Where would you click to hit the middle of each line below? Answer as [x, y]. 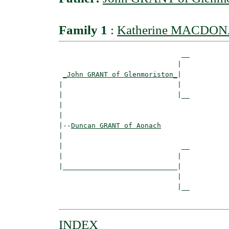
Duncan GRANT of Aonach [116, 125]
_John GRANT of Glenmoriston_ [120, 74]
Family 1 [83, 30]
